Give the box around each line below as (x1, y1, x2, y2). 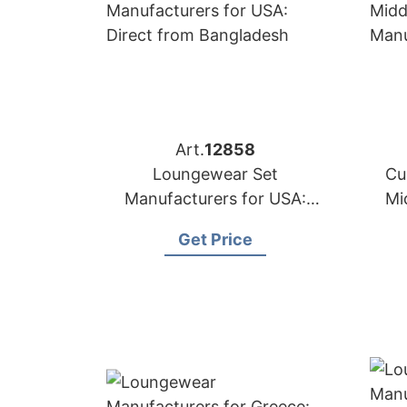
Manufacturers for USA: (124, 189, 306, 208)
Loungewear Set (153, 164, 278, 184)
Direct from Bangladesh (124, 213, 307, 233)
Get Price (178, 230, 253, 249)
